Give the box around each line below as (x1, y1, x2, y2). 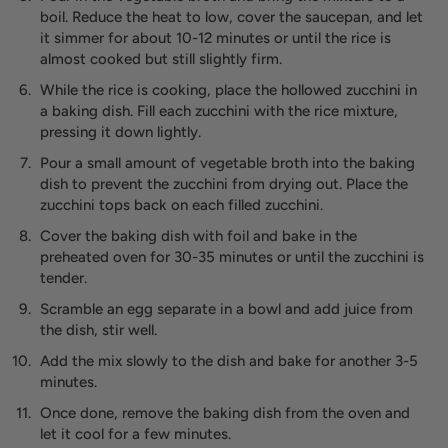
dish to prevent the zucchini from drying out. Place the (40, 175, 408, 194)
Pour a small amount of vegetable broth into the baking (40, 154, 415, 173)
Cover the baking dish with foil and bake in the (40, 227, 357, 246)
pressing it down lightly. (40, 123, 201, 142)
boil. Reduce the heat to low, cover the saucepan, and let (40, 8, 423, 27)
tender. (40, 269, 87, 288)
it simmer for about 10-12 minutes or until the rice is (40, 29, 391, 48)
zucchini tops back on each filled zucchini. (40, 196, 323, 215)
